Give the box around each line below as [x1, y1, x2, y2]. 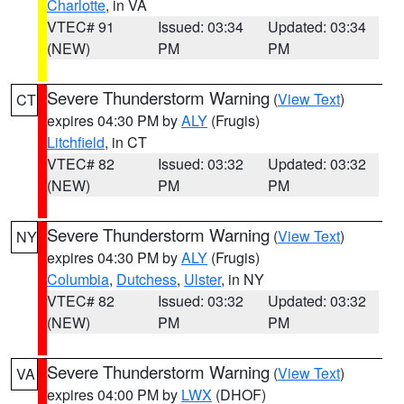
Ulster [184, 269, 221, 289]
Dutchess [116, 269, 177, 289]
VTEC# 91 [47, 16, 115, 37]
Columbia [47, 269, 109, 289]
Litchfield [47, 132, 105, 152]
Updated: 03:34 [268, 16, 367, 37]
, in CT [105, 132, 147, 152]
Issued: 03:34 [157, 16, 243, 37]
